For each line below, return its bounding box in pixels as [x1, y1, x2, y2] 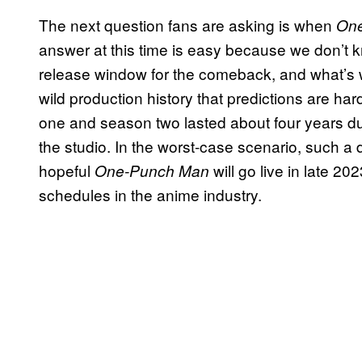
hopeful [39, 159, 95, 182]
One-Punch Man [95, 160, 209, 182]
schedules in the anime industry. [39, 183, 262, 206]
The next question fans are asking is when [39, 14, 336, 36]
